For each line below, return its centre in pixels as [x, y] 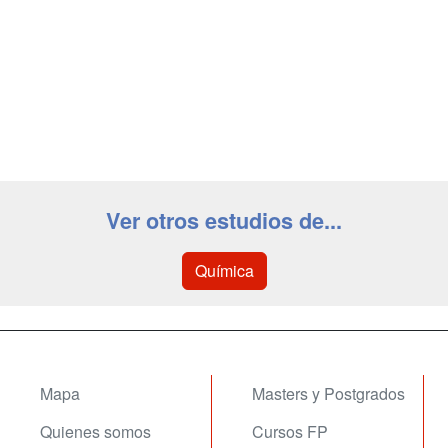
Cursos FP [290, 431]
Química [224, 270]
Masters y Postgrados [328, 393]
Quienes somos [95, 431]
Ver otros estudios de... [224, 220]
